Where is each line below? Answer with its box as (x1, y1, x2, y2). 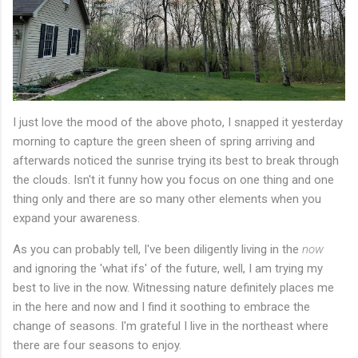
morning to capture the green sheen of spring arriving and (13, 134, 315, 149)
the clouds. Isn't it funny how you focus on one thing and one (13, 173, 334, 188)
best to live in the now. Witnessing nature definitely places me (13, 280, 334, 296)
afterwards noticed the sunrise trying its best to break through (13, 153, 339, 169)
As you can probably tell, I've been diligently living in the (13, 242, 302, 257)
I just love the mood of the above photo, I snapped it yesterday (13, 115, 343, 130)
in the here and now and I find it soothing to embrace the (13, 300, 310, 315)
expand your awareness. (13, 211, 140, 226)
